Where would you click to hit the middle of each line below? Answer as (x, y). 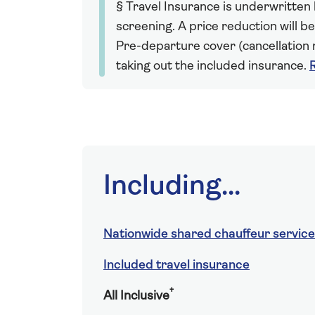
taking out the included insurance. (213, 66)
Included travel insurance (176, 265)
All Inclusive (136, 296)
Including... (172, 187)
